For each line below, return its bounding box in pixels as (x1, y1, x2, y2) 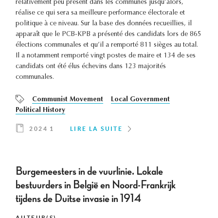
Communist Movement (32, 96, 103, 104)
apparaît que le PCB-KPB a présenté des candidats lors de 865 (16, 31, 201, 38)
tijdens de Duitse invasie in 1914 (16, 193, 141, 205)
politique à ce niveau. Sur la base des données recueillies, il (16, 20, 192, 28)
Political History (16, 107, 65, 114)
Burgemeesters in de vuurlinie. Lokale (16, 165, 163, 178)
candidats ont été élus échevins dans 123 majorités (16, 63, 166, 71)
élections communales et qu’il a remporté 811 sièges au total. (16, 42, 198, 49)
